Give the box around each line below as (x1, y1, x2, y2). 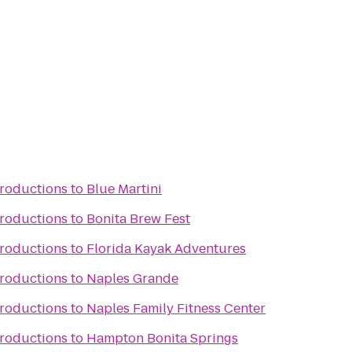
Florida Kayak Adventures (86, 240, 246, 258)
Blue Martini (86, 180, 162, 198)
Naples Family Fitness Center (86, 299, 266, 317)
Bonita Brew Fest (86, 210, 190, 228)
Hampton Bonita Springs (86, 329, 238, 347)
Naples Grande (86, 269, 178, 288)
